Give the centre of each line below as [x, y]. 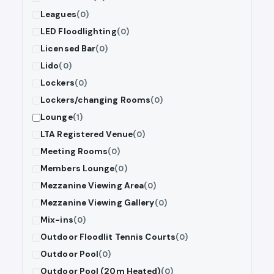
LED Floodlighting [79, 32]
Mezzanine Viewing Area [92, 186]
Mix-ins [57, 220]
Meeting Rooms [74, 152]
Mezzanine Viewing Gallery [98, 203]
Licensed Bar [68, 49]
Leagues [58, 15]
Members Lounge [78, 169]
